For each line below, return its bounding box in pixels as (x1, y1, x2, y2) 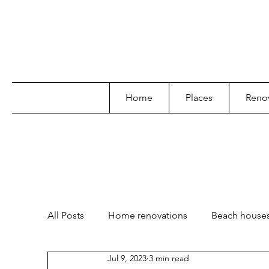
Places (186, 92, 213, 103)
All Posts (47, 210, 84, 221)
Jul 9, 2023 (107, 253, 147, 264)
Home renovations (108, 210, 187, 221)
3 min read (149, 253, 189, 264)
